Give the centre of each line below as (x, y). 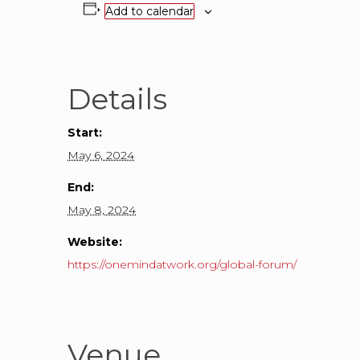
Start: (85, 132)
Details (117, 98)
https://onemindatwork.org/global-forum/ (182, 264)
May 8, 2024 (102, 209)
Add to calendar (149, 11)
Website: (95, 241)
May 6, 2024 (101, 155)
